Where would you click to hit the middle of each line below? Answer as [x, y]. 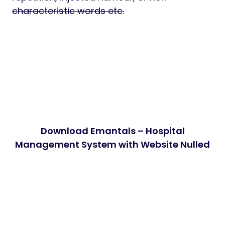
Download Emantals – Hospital [113, 68]
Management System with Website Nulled [113, 81]
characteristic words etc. [68, 11]
